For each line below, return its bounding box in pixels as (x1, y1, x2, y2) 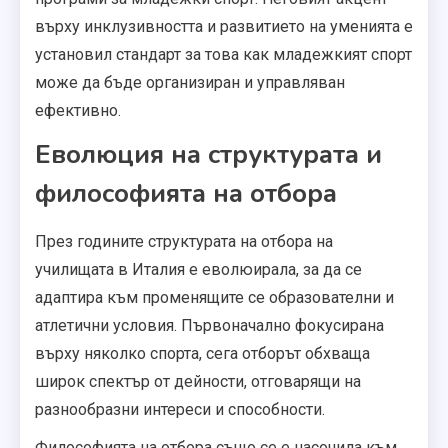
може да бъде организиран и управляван (35, 73, 345, 93)
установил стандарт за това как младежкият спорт (35, 45, 412, 65)
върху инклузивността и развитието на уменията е (35, 17, 413, 37)
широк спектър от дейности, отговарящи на (35, 372, 361, 392)
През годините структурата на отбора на (35, 232, 333, 252)
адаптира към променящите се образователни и (35, 288, 394, 308)
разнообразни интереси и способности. (35, 400, 325, 420)
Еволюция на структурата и (35, 137, 382, 173)
